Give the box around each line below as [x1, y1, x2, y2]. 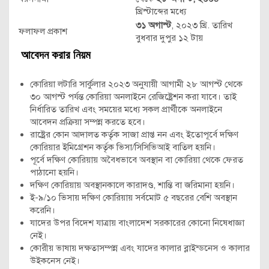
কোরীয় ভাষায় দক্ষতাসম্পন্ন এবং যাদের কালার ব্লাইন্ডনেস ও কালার [30, 243, 250, 253]
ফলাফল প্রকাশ [19, 26, 67, 37]
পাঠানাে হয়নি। [30, 167, 79, 178]
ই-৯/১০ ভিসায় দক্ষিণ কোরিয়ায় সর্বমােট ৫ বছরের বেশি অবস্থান [30, 192, 237, 203]
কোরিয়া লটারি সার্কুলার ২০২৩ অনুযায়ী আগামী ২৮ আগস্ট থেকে [30, 79, 243, 89]
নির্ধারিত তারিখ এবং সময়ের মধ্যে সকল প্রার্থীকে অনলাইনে [30, 104, 222, 115]
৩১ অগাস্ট [136, 20, 171, 31]
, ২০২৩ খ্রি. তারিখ [171, 20, 232, 31]
